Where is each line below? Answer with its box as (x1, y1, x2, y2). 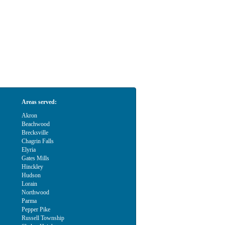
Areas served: (22, 98, 57, 105)
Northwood (22, 189, 49, 196)
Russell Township (22, 214, 64, 221)
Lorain (22, 180, 37, 187)
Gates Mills (22, 155, 49, 162)
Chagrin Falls (22, 138, 54, 145)
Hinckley (22, 163, 43, 170)
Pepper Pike (22, 206, 50, 213)
